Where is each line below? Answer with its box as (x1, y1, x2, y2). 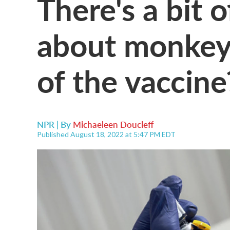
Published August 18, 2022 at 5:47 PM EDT (37, 130, 176, 139)
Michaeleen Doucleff (73, 118, 154, 130)
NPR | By (37, 118, 73, 130)
